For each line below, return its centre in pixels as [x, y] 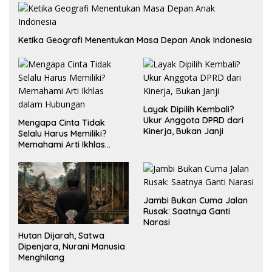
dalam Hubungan [53, 155]
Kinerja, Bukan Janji [183, 131]
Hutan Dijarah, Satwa [61, 235]
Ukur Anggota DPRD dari [193, 120]
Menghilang [41, 257]
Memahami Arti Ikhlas [62, 144]
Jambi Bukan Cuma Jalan [195, 200]
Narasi [157, 222]
